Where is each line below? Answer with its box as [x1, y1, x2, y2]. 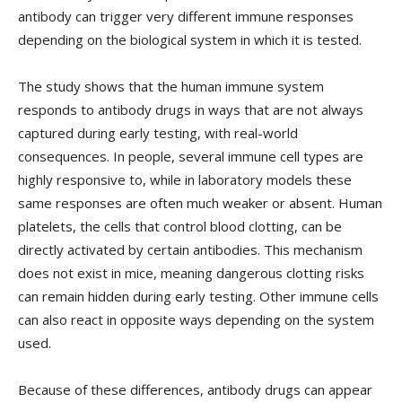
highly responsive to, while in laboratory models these [18, 170, 352, 189]
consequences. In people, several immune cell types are [18, 147, 363, 166]
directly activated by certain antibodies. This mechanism [18, 240, 363, 259]
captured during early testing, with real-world [18, 124, 298, 143]
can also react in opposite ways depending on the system [18, 310, 374, 329]
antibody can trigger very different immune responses [18, 7, 354, 26]
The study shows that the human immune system [18, 77, 324, 96]
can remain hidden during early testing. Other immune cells [18, 287, 379, 306]
